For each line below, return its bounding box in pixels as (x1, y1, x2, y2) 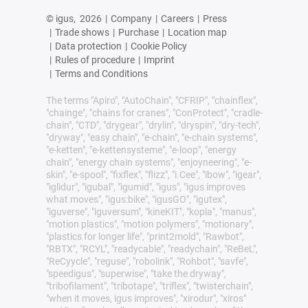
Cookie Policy (130, 40, 187, 52)
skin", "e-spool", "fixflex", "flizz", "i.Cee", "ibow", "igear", (45, 168, 261, 180)
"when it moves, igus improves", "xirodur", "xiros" (45, 292, 246, 304)
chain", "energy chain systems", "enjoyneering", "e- (45, 156, 252, 168)
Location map (167, 26, 227, 38)
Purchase (118, 26, 159, 38)
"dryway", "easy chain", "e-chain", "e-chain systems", (45, 131, 258, 143)
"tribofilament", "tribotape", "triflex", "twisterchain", (45, 280, 253, 291)
